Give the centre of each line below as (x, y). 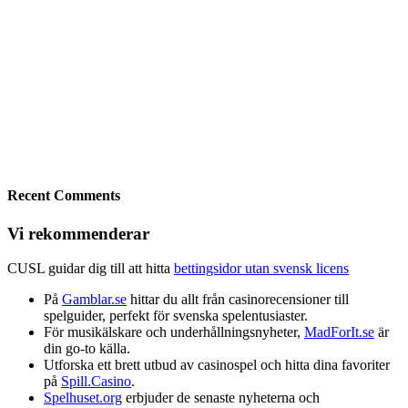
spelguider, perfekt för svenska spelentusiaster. (176, 316)
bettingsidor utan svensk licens (261, 269)
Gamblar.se (94, 300)
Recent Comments (64, 196)
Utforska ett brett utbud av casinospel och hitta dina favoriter (217, 365)
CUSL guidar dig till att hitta (91, 269)
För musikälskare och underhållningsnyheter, (174, 332)
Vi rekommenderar (78, 233)
